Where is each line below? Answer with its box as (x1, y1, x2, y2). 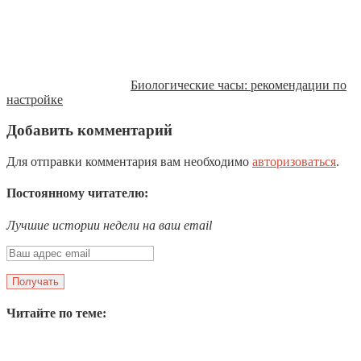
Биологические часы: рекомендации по (131, 77, 346, 92)
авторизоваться (252, 155, 336, 169)
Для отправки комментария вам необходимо (6, 155, 252, 169)
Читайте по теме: (6, 305, 106, 320)
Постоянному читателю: (6, 186, 148, 201)
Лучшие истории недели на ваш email (6, 218, 212, 232)
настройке (6, 92, 63, 106)
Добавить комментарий (6, 122, 172, 139)
